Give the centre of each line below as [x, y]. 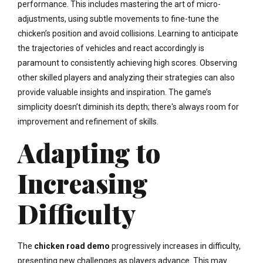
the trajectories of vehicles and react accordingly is [111, 48]
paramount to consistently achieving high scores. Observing [127, 63]
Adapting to [89, 152]
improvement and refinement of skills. [88, 121]
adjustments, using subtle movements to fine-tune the [118, 18]
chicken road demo [72, 246]
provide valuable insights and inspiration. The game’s [114, 92]
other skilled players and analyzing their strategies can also [126, 77]
